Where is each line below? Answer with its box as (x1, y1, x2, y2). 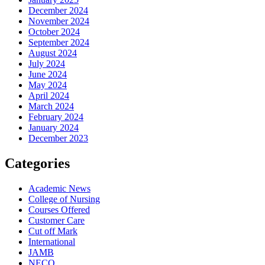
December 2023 (28, 133, 88, 144)
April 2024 (28, 91, 69, 101)
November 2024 (28, 16, 89, 27)
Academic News (28, 183, 91, 193)
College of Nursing (28, 193, 100, 204)
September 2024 (28, 37, 89, 48)
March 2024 (28, 101, 74, 112)
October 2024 (28, 27, 80, 37)
